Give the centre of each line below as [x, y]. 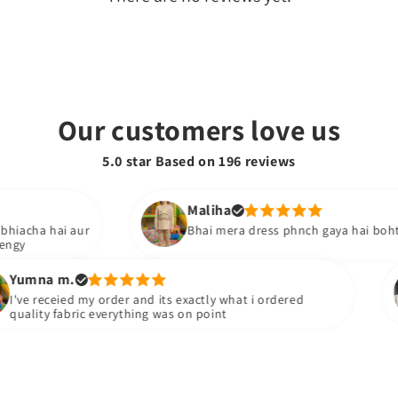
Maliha [151, 210]
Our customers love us [199, 130]
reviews [268, 161]
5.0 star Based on [161, 161]
